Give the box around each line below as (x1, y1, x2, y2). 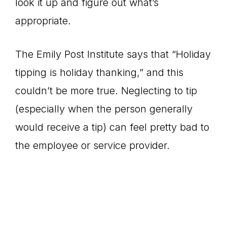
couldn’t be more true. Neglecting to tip (15, 85, 197, 97)
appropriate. (15, 15, 71, 27)
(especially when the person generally (15, 103, 193, 115)
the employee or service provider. (15, 139, 170, 152)
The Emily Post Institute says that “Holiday (15, 48, 211, 60)
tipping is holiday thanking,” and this (15, 66, 183, 79)
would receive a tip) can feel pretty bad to (15, 121, 209, 133)
